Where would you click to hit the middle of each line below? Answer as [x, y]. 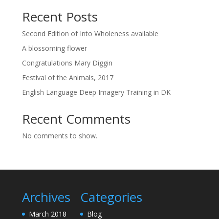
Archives [46, 197]
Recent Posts [60, 17]
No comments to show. [59, 136]
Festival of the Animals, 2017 [67, 77]
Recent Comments [76, 119]
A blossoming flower [54, 48]
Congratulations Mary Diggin [67, 63]
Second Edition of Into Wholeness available [90, 33]
